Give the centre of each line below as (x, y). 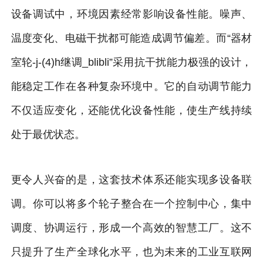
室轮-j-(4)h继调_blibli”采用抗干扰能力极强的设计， (131, 62)
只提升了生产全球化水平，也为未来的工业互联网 (131, 252)
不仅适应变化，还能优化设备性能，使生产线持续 (131, 110)
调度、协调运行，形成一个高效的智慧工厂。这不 (131, 227)
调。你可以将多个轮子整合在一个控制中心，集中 (131, 203)
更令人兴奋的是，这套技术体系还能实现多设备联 (131, 179)
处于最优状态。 (48, 134)
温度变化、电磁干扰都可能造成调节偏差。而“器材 (131, 38)
